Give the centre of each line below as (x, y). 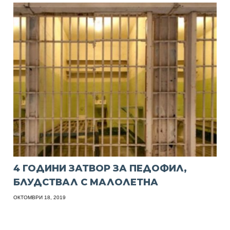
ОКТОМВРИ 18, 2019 (40, 197)
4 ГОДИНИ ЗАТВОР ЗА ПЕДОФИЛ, (100, 168)
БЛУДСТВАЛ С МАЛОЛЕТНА (86, 182)
